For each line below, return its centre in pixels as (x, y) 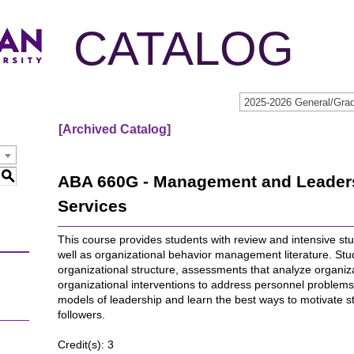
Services (92, 206)
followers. (83, 314)
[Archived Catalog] (115, 129)
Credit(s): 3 (86, 345)
